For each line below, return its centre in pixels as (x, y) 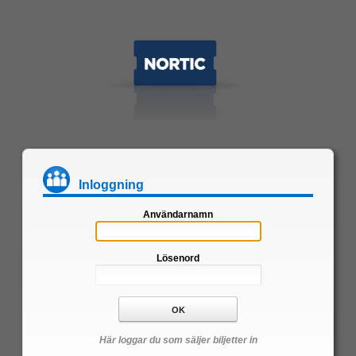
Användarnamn (178, 215)
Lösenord (178, 258)
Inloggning (111, 185)
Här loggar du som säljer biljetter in (178, 340)
